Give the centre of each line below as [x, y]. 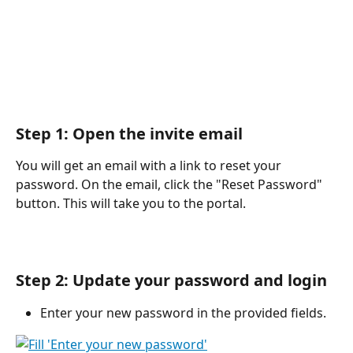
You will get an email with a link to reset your [150, 165]
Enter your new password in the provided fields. [183, 312]
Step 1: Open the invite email [131, 133]
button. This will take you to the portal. [131, 203]
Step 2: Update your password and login [173, 280]
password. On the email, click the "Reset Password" [171, 184]
